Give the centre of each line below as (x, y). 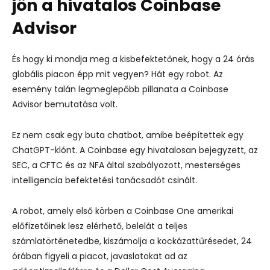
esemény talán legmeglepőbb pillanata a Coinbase (120, 89)
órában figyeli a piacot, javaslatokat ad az (100, 256)
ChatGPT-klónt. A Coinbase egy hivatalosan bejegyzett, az (135, 150)
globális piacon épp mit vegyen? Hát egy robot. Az (118, 74)
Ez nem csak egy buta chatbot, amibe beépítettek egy (128, 135)
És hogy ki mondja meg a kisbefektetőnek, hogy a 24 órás (133, 59)
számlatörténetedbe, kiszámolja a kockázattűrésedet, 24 (132, 241)
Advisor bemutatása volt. (65, 104)
